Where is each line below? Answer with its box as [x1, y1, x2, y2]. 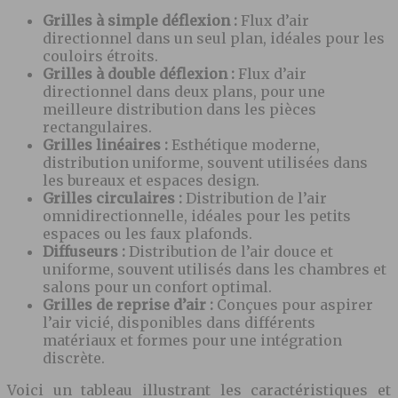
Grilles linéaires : [43, 135, 171, 154]
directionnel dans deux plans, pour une [43, 82, 325, 100]
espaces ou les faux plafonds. [43, 224, 252, 243]
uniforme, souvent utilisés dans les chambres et [43, 259, 386, 278]
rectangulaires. [43, 117, 152, 136]
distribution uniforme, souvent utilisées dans [43, 153, 368, 171]
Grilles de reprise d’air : [43, 295, 217, 314]
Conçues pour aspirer [217, 295, 373, 314]
